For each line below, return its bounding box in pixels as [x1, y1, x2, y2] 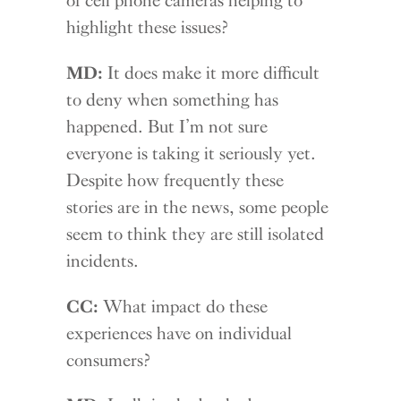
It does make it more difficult [103, 61, 320, 83]
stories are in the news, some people [66, 195, 329, 218]
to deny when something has [66, 88, 279, 110]
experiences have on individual [66, 321, 293, 344]
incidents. [66, 249, 140, 271]
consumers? [66, 348, 151, 371]
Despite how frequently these [66, 168, 285, 191]
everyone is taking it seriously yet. [66, 141, 317, 164]
